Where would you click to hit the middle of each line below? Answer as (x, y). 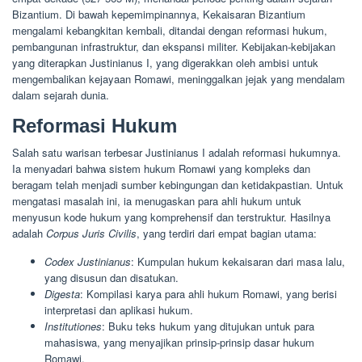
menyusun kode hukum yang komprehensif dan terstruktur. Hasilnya (171, 217)
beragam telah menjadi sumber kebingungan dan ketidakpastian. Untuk (178, 184)
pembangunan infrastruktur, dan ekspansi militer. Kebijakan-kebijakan (174, 46)
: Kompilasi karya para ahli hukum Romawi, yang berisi (208, 293)
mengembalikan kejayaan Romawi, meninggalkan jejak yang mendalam (179, 78)
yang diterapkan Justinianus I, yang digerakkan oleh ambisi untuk (165, 62)
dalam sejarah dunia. (61, 95)
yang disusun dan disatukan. (112, 277)
